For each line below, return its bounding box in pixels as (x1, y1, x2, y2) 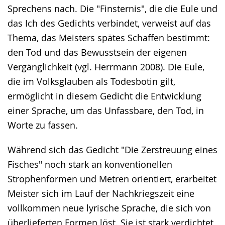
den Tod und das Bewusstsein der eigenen (8, 46, 187, 58)
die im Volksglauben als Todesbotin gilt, (8, 75, 175, 87)
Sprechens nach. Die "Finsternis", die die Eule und (8, 2, 217, 15)
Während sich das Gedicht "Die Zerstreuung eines (8, 143, 217, 156)
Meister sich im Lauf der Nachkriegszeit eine (8, 187, 194, 199)
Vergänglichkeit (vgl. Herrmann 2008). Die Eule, (8, 60, 204, 73)
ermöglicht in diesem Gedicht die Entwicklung (8, 89, 201, 102)
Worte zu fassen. (8, 119, 78, 131)
